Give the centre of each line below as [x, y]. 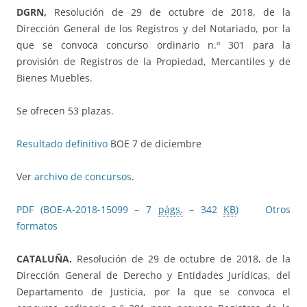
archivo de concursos [83, 177]
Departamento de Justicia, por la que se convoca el [153, 292]
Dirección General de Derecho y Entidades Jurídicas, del [153, 275]
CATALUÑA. [47, 259]
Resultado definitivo [62, 144]
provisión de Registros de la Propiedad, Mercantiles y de [153, 62]
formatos [37, 226]
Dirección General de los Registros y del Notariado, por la [153, 29]
